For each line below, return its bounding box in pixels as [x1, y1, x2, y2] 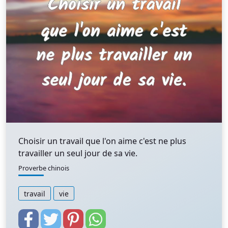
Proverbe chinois [18, 163, 69, 173]
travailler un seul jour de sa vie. [18, 148, 137, 159]
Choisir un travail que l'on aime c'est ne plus [18, 135, 186, 147]
